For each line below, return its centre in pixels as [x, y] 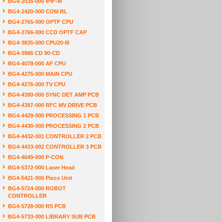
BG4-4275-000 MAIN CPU [40, 74]
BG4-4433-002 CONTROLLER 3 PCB [55, 147]
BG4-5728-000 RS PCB [37, 206]
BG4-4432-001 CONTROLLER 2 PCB [55, 136]
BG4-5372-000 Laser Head [41, 167]
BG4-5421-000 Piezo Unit [40, 178]
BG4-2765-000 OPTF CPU [41, 22]
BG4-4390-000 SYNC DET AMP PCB [54, 95]
